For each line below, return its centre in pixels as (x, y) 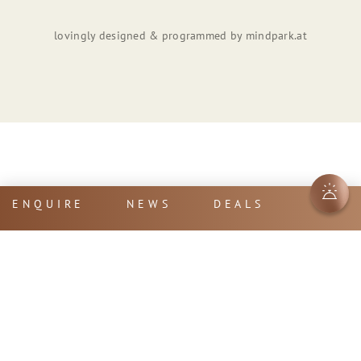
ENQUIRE (49, 204)
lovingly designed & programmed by (150, 35)
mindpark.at (276, 35)
